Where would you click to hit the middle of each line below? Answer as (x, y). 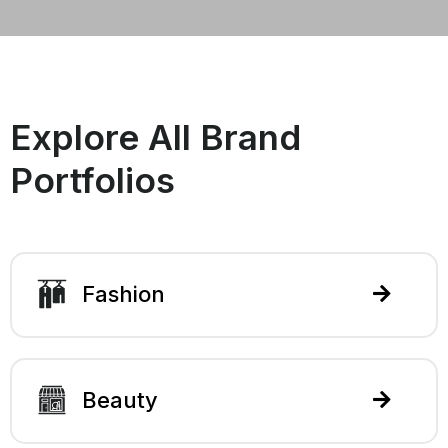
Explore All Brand (155, 136)
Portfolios (92, 179)
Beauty (120, 400)
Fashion (123, 294)
